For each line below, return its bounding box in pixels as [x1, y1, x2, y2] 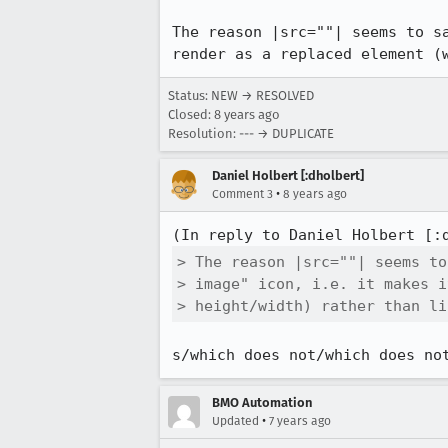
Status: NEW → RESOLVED [168, 88, 314, 103]
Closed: [168, 107, 214, 122]
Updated [212, 414, 259, 428]
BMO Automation [212, 395, 312, 410]
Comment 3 [212, 187, 273, 201]
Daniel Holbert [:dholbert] [212, 168, 364, 183]
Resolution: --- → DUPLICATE [168, 126, 334, 141]
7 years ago [269, 414, 331, 428]
